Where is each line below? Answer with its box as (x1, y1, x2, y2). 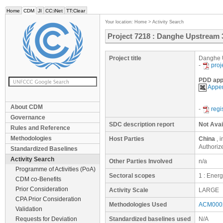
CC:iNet (45, 8, 63, 13)
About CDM (10, 104, 43, 111)
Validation (15, 206, 42, 213)
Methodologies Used (109, 201, 167, 208)
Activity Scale (109, 187, 148, 194)
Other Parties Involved (109, 158, 172, 165)
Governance (10, 114, 45, 121)
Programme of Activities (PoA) (15, 166, 96, 173)
